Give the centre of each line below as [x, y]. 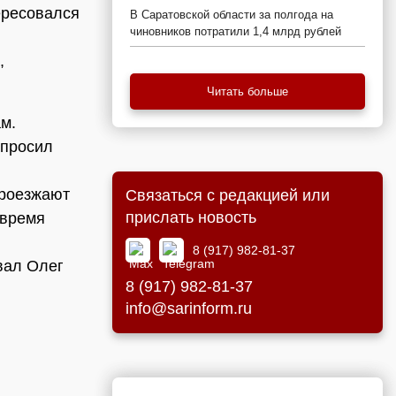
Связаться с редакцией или [228, 195]
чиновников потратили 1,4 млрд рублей [236, 31]
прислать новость [191, 217]
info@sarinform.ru [189, 308]
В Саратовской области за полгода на [232, 15]
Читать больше [247, 91]
